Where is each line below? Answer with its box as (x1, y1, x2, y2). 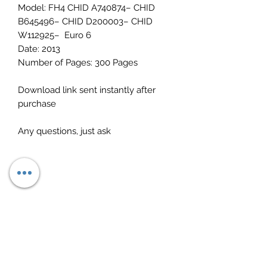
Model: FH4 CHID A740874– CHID (18, 2, 155, 13)
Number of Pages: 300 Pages (18, 57, 138, 68)
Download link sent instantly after (18, 85, 156, 95)
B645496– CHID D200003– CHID (18, 16, 153, 27)
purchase (18, 98, 56, 109)
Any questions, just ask (18, 126, 111, 136)
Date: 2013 (18, 44, 60, 54)
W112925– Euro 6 (18, 30, 91, 41)
